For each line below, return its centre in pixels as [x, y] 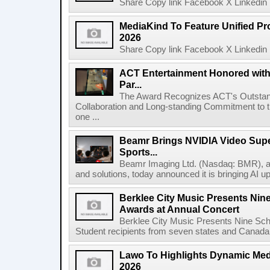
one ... [87, 117]
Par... [130, 84]
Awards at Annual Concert [179, 209]
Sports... [138, 152]
